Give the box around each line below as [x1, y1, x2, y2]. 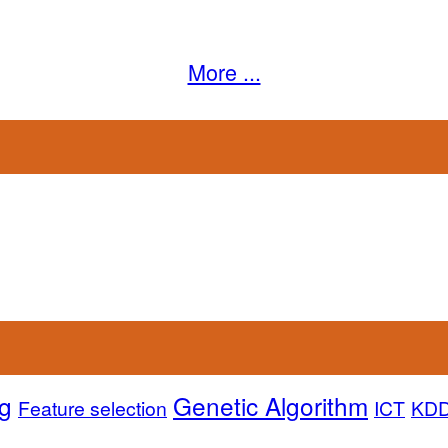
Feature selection [18, 393, 167, 422]
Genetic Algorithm [173, 387, 368, 423]
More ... [187, 56, 261, 88]
